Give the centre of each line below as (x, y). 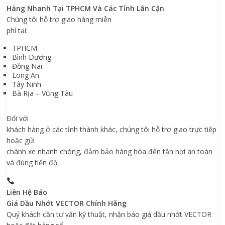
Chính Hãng (105, 203)
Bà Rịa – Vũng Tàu (43, 93)
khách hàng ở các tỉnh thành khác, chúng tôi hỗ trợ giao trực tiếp (112, 129)
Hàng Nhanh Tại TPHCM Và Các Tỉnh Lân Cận (86, 8)
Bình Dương (32, 57)
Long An (26, 75)
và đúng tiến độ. (33, 162)
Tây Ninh (27, 84)
